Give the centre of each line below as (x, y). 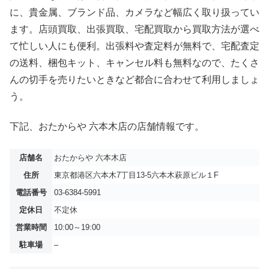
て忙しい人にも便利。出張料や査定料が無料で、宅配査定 (134, 46)
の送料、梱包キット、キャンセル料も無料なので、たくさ (134, 62)
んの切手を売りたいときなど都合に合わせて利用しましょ (134, 79)
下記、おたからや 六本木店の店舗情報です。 (107, 127)
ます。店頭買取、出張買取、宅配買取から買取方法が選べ (134, 29)
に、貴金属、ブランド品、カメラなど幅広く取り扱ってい (134, 12)
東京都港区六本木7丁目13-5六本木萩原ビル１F (136, 175)
